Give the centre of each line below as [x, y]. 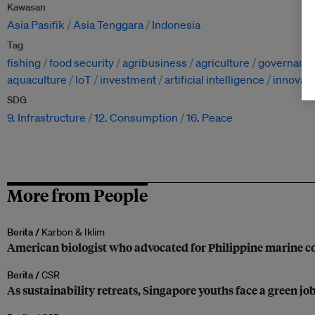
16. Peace [210, 118]
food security [82, 63]
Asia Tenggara [108, 25]
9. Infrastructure [46, 118]
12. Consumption [136, 118]
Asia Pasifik [36, 25]
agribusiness [155, 63]
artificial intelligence [214, 80]
